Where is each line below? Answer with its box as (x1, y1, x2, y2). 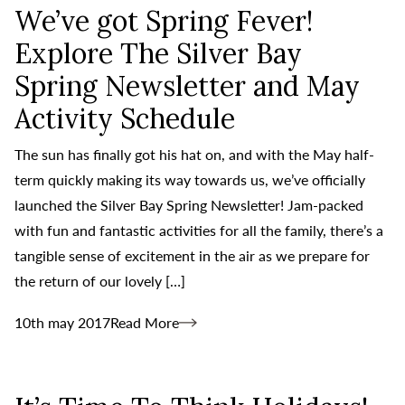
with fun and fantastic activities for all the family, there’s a (14, 221, 383, 239)
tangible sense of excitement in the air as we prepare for (14, 246, 370, 264)
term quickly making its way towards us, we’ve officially (14, 170, 365, 188)
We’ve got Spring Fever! (14, 3, 313, 38)
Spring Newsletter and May (14, 68, 360, 103)
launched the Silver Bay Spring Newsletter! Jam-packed (14, 195, 363, 213)
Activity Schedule (14, 100, 235, 136)
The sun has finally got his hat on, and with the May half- (14, 145, 374, 163)
